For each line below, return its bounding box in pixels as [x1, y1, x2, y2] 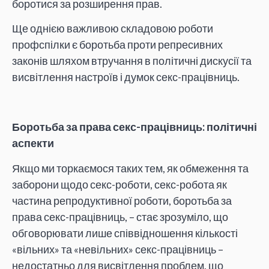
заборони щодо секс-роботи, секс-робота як [12, 177, 227, 191]
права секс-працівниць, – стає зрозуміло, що [12, 210, 228, 223]
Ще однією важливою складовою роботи [12, 22, 213, 35]
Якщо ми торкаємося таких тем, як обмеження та [12, 161, 249, 175]
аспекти [12, 136, 54, 150]
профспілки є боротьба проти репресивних [12, 38, 223, 52]
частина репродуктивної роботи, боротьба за [12, 193, 232, 207]
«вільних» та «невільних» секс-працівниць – [12, 242, 223, 256]
